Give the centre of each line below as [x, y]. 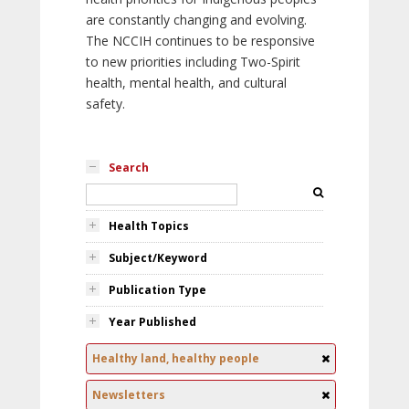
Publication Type [157, 290]
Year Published [152, 322]
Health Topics [149, 226]
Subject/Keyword [158, 258]
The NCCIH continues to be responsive [200, 41]
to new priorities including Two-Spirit [193, 62]
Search [129, 168]
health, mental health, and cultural [186, 83]
